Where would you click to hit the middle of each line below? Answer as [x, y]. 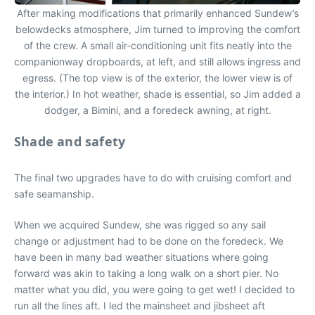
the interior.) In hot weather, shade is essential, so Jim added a [157, 94]
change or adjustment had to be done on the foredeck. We [149, 240]
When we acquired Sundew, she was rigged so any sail [140, 224]
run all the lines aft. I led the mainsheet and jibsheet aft [140, 305]
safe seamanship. [54, 193]
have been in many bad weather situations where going [141, 257]
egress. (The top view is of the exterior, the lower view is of [157, 77]
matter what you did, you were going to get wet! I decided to [154, 289]
